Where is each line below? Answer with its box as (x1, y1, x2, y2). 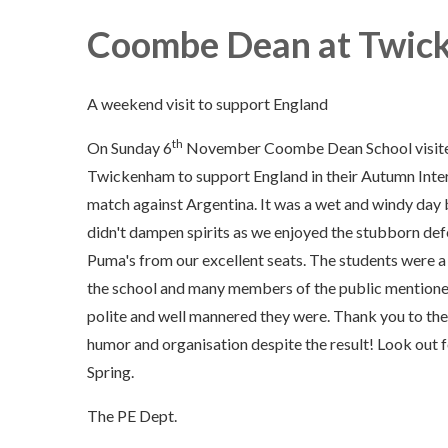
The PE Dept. (87, 406, 177, 426)
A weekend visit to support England (87, 94, 328, 114)
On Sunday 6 (87, 138, 172, 158)
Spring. (87, 362, 134, 382)
